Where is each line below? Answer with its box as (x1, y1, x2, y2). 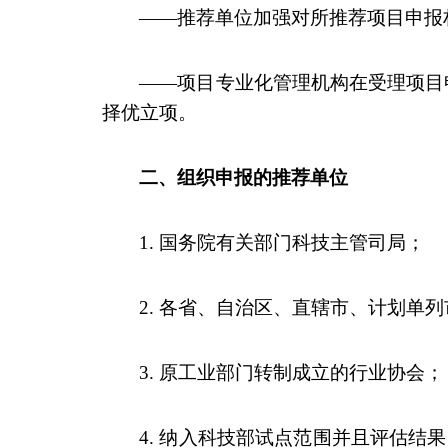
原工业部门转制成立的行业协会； (159, 362, 445, 383)
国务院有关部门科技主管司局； (159, 232, 426, 253)
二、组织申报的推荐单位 (139, 167, 349, 188)
